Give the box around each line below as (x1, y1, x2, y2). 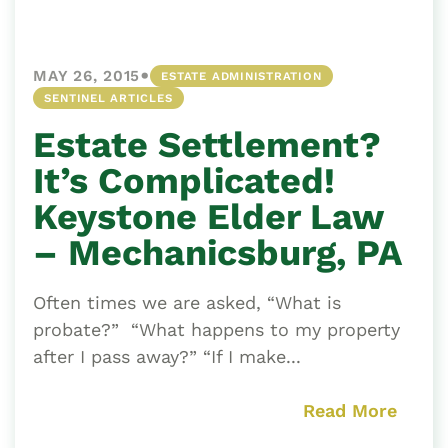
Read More (303, 400, 397, 422)
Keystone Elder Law (33, 196, 383, 239)
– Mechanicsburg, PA (33, 232, 402, 275)
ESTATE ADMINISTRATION (161, 69, 322, 84)
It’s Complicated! (33, 160, 335, 203)
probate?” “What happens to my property (33, 319, 400, 341)
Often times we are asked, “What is (33, 292, 341, 314)
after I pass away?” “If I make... (33, 346, 301, 368)
